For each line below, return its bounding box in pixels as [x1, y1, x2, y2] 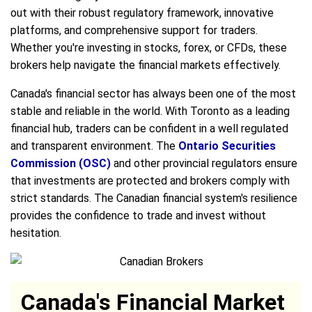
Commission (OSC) [10, 156, 111, 170]
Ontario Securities [178, 139, 276, 153]
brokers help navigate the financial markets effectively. [10, 58, 281, 72]
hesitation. [10, 226, 61, 240]
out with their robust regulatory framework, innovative [10, 6, 274, 19]
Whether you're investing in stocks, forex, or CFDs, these [10, 40, 287, 54]
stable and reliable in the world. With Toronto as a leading [10, 104, 290, 118]
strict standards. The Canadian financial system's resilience [10, 191, 297, 205]
